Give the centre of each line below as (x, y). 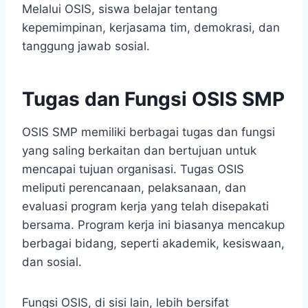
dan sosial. (52, 262)
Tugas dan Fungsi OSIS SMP (153, 99)
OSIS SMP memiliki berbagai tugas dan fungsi (148, 132)
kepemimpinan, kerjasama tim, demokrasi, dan (151, 28)
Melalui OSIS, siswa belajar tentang (120, 9)
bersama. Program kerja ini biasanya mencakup (153, 225)
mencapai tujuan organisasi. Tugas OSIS (133, 169)
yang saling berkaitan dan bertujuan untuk (139, 151)
